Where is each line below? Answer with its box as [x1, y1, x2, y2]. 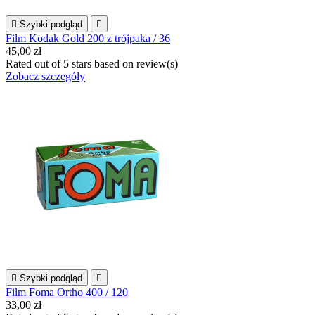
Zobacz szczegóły [6, 70, 85, 82]
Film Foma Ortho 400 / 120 [6, 285, 128, 298]
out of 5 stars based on [34, 57, 136, 70]
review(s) [136, 57, 178, 70]
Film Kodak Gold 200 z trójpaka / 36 [6, 32, 170, 44]
